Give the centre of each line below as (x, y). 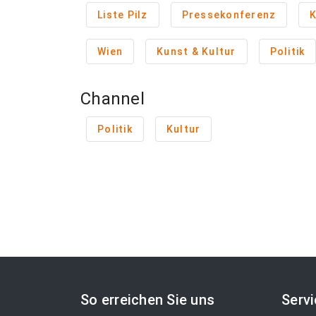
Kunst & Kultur (196, 51)
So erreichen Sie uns (147, 300)
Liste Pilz (123, 15)
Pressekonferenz (229, 15)
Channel (113, 99)
